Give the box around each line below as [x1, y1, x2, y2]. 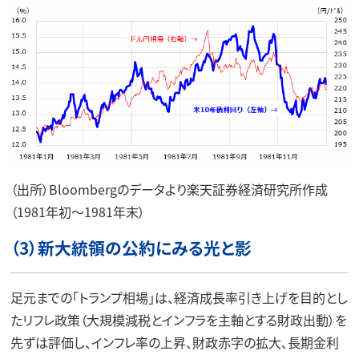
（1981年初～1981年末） [10, 201, 145, 221]
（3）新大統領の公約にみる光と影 [10, 235, 252, 260]
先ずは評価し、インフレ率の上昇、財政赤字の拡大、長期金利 [10, 332, 339, 352]
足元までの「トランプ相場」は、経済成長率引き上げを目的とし [10, 287, 348, 307]
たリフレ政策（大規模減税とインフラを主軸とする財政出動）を [10, 309, 347, 329]
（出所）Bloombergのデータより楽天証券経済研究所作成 [10, 179, 328, 199]
